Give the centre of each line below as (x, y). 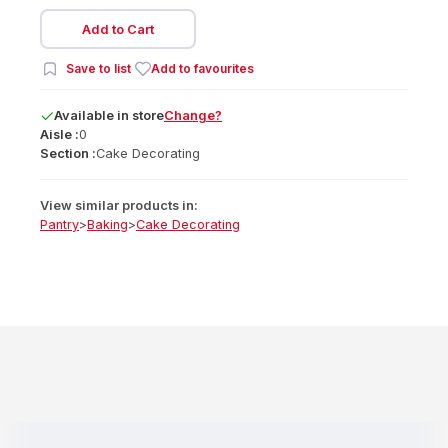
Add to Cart (118, 29)
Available (84, 115)
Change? (193, 115)
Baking (107, 224)
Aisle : (59, 134)
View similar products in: (119, 205)
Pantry (59, 224)
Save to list (98, 68)
